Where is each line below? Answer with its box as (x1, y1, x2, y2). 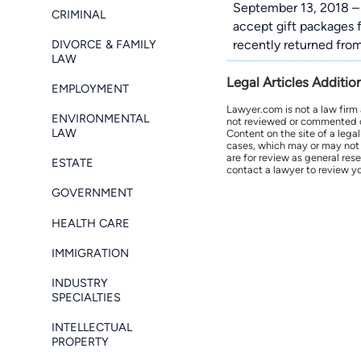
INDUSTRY (52, 276, 108, 291)
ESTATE (52, 156, 93, 171)
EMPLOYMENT (52, 81, 129, 96)
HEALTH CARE (52, 215, 130, 230)
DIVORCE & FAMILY (52, 36, 156, 52)
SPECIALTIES (52, 290, 121, 305)
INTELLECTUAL (52, 320, 132, 335)
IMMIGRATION (52, 245, 129, 260)
